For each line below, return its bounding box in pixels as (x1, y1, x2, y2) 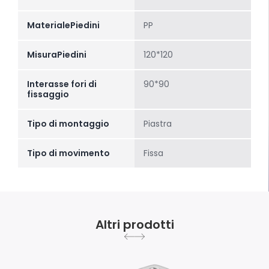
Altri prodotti (95, 216, 174, 234)
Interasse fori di (27, 78, 97, 91)
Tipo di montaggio (27, 118, 109, 130)
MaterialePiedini (27, 19, 100, 32)
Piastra (144, 118, 172, 130)
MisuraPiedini (27, 49, 86, 61)
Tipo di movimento (27, 147, 110, 160)
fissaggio (27, 88, 69, 101)
